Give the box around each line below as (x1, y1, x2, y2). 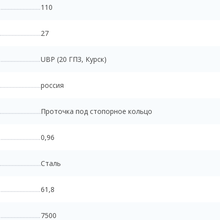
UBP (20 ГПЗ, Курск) (40, 54, 107, 64)
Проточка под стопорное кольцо (40, 106, 152, 116)
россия (40, 80, 64, 90)
